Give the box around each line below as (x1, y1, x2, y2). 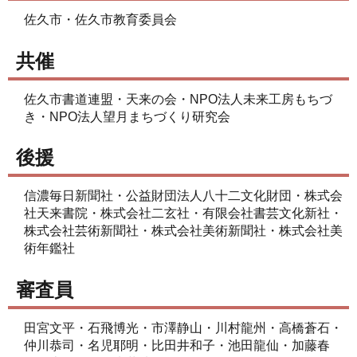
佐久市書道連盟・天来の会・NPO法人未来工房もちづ (24, 92, 332, 106)
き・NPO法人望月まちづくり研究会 (24, 109, 230, 124)
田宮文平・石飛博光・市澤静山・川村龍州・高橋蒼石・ (24, 320, 343, 335)
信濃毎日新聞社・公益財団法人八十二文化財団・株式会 (24, 189, 343, 203)
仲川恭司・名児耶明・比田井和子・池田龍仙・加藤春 (24, 338, 330, 352)
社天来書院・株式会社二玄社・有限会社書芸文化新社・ (24, 206, 343, 221)
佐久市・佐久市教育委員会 (24, 13, 177, 27)
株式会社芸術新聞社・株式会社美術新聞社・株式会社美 (24, 224, 343, 238)
